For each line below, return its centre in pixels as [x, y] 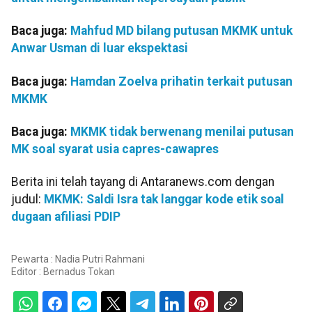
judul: [28, 200]
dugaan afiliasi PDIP [66, 217]
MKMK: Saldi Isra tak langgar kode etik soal [164, 200]
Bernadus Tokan [79, 271]
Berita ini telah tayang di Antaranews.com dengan [143, 182]
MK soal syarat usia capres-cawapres [115, 149]
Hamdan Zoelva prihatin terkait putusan [181, 81]
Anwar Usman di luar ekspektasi [100, 48]
